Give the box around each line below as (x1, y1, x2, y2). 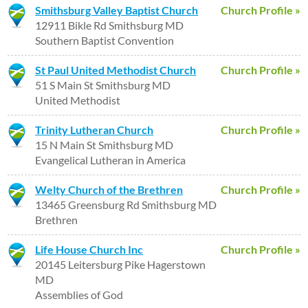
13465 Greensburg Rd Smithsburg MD (35, 198, 217, 211)
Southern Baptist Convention (35, 34, 175, 47)
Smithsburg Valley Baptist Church (35, 3, 199, 16)
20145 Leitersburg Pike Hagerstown (35, 258, 206, 271)
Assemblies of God (35, 288, 124, 301)
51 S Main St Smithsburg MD (35, 78, 171, 91)
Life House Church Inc (35, 243, 144, 256)
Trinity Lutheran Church (35, 123, 154, 136)
